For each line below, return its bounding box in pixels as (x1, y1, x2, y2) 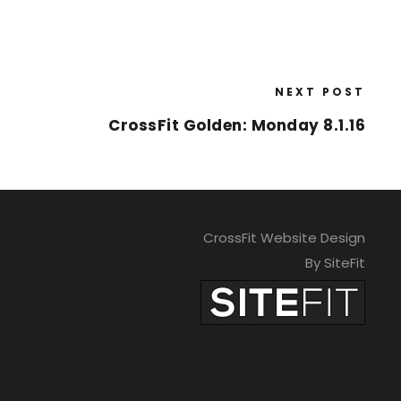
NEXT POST (275, 84, 365, 100)
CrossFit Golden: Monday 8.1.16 (108, 115, 365, 137)
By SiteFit (304, 253, 365, 273)
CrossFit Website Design (202, 228, 365, 248)
